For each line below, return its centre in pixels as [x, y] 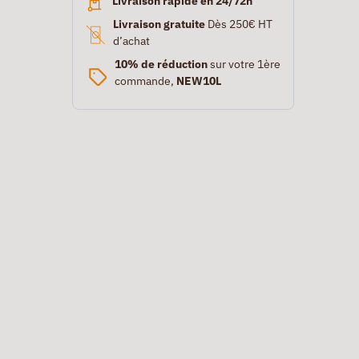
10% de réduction [161, 64]
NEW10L [198, 81]
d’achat [131, 40]
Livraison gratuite [159, 24]
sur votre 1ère [244, 64]
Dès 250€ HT [238, 24]
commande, [145, 81]
